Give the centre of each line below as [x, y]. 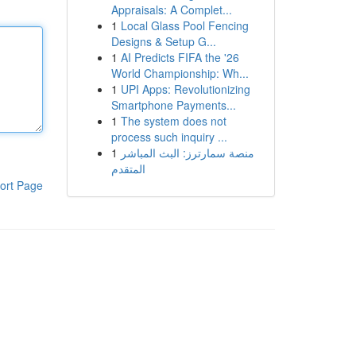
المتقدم [128, 168]
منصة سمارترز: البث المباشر [187, 153]
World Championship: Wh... [180, 73]
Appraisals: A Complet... [171, 10]
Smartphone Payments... [173, 105]
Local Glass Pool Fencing [184, 25]
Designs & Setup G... [163, 41]
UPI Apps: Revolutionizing [185, 89]
